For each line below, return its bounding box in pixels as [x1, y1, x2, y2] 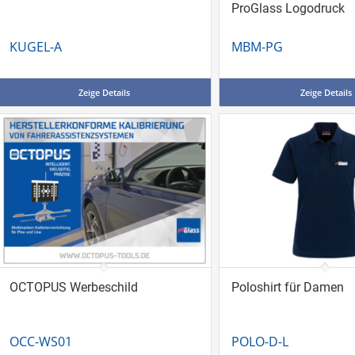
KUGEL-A [9, 37, 62, 55]
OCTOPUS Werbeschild [9, 279, 138, 295]
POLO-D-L [231, 332, 288, 350]
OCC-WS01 [9, 332, 72, 350]
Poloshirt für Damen [231, 279, 344, 295]
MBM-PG [231, 37, 283, 55]
